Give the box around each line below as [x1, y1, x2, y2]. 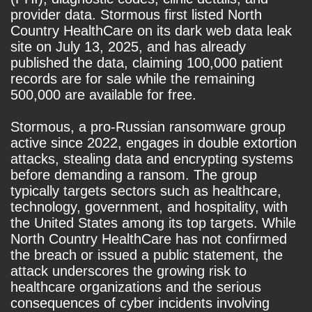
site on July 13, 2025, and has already [10, 39, 246, 55]
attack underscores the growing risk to [10, 263, 247, 279]
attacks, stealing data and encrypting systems [10, 151, 293, 167]
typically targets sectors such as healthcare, [10, 183, 281, 199]
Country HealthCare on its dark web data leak [10, 23, 292, 39]
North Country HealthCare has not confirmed [10, 231, 287, 247]
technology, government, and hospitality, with [10, 199, 288, 215]
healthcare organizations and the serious [10, 279, 261, 295]
